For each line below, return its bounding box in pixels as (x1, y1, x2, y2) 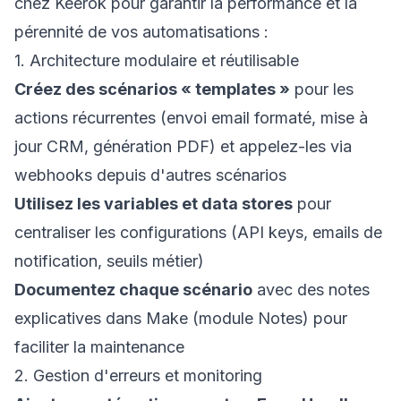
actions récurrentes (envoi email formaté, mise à (14, 108, 368, 127)
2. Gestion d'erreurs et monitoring (14, 366, 262, 385)
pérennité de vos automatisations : (14, 22, 269, 41)
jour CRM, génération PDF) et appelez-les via (14, 137, 352, 156)
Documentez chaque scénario (14, 280, 252, 299)
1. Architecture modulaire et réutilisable (14, 51, 299, 70)
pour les (290, 80, 354, 98)
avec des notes (252, 280, 370, 299)
